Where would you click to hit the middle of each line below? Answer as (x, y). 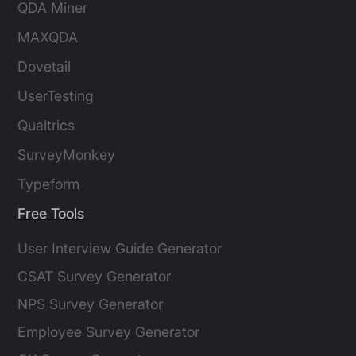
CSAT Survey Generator (95, 277)
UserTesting (56, 96)
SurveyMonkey (67, 155)
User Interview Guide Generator (120, 249)
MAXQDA (48, 37)
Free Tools (51, 214)
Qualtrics (46, 126)
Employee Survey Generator (109, 332)
